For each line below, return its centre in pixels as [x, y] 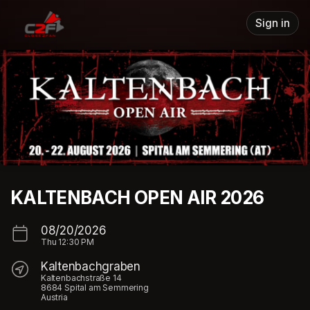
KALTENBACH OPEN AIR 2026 [137, 197]
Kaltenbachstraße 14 [81, 277]
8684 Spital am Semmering [95, 287]
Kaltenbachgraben [91, 266]
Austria [54, 297]
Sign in [273, 23]
